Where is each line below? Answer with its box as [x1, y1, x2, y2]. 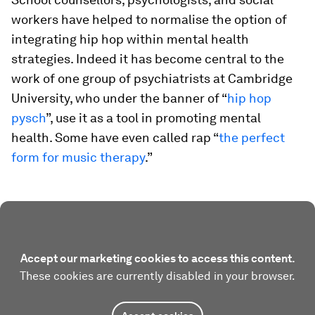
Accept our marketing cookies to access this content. [20, 252, 295, 265]
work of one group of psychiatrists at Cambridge [11, 71, 292, 86]
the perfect [219, 130, 285, 145]
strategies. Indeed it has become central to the [11, 51, 284, 66]
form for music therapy [11, 150, 145, 165]
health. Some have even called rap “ [11, 130, 219, 145]
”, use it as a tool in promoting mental [46, 110, 261, 125]
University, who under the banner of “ [11, 91, 227, 105]
